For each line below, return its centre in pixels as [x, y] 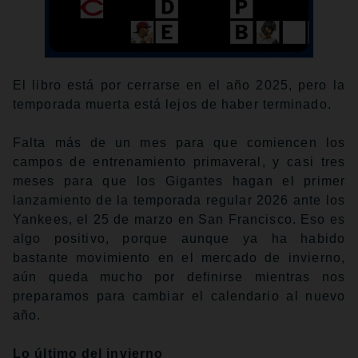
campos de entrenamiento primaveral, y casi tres [179, 162]
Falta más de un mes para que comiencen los [179, 143]
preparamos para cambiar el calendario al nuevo [179, 296]
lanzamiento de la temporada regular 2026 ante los [179, 201]
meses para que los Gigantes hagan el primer [179, 181]
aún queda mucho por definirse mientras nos [179, 277]
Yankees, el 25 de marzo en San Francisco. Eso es [179, 220]
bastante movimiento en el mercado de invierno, [179, 258]
